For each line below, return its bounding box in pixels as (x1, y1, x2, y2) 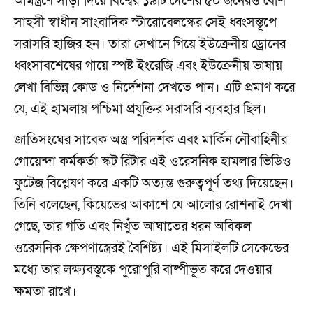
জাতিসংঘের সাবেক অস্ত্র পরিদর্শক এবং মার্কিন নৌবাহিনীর (14, 131, 287, 149)
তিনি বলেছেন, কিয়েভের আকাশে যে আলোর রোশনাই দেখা (14, 196, 292, 214)
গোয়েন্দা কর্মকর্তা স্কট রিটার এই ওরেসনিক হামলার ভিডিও (14, 152, 291, 170)
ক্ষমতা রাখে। (14, 282, 76, 300)
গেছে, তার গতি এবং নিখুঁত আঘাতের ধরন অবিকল (14, 217, 251, 235)
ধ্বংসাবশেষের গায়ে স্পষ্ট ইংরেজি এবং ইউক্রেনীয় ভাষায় (14, 57, 282, 75)
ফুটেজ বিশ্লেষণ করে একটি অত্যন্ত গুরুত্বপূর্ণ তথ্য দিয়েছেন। (14, 174, 293, 192)
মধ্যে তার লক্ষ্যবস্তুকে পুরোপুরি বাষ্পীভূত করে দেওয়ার (14, 261, 272, 279)
